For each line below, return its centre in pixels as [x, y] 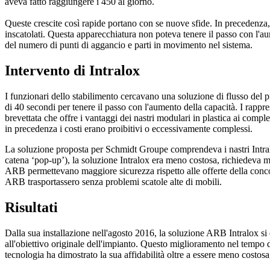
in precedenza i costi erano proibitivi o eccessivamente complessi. [129, 129]
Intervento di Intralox [72, 71]
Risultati [31, 208]
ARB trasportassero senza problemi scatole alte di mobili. [113, 182]
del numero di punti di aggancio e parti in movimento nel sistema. [129, 45]
